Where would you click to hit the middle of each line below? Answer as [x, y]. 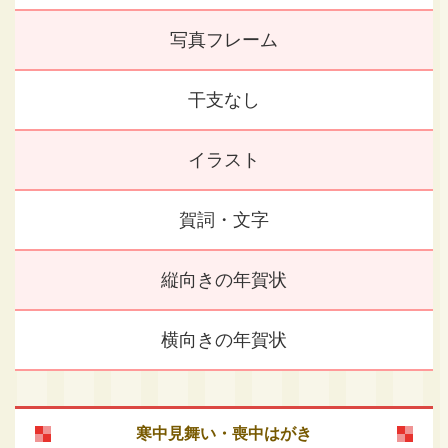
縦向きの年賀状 [224, 280]
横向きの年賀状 [224, 340]
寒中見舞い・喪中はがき [224, 434]
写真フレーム [224, 40]
